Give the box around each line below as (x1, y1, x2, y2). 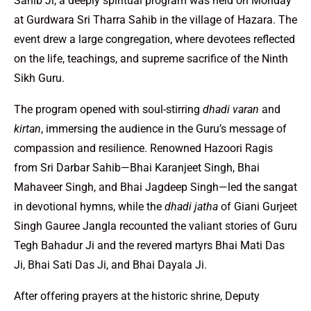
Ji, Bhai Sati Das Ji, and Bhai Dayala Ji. (14, 258, 207, 271)
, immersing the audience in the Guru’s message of (41, 121, 287, 135)
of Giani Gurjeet (218, 199, 297, 213)
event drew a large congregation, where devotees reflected (14, 32, 295, 46)
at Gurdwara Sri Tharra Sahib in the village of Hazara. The (14, 12, 297, 26)
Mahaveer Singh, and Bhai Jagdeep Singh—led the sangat (14, 180, 297, 194)
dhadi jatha (165, 199, 218, 213)
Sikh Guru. (14, 71, 65, 85)
